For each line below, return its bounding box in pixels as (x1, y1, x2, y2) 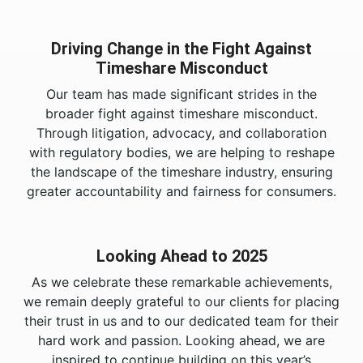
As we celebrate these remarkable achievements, (31, 274, 332, 290)
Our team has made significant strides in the (46, 86, 317, 102)
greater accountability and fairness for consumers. (27, 183, 336, 199)
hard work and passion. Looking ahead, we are (38, 332, 325, 348)
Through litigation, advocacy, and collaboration (36, 125, 327, 141)
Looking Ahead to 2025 (96, 246, 267, 266)
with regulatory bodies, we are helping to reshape (28, 144, 335, 160)
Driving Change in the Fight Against (51, 39, 312, 58)
